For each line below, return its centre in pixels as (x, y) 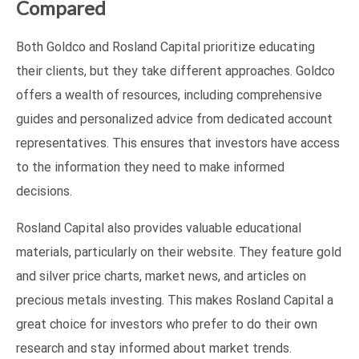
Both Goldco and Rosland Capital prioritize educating (165, 47)
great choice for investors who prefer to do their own (167, 325)
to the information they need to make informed (150, 167)
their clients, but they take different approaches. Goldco (175, 71)
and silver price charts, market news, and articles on (161, 276)
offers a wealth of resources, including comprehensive (169, 95)
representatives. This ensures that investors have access (178, 143)
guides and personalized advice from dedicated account (174, 119)
